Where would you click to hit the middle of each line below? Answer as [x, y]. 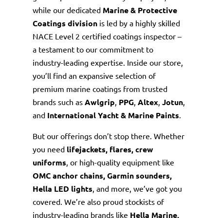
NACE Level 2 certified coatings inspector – [107, 36]
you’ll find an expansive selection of [94, 75]
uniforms [50, 162]
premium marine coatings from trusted [100, 88]
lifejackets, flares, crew [110, 149]
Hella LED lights [63, 188]
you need [50, 149]
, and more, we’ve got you [137, 188]
